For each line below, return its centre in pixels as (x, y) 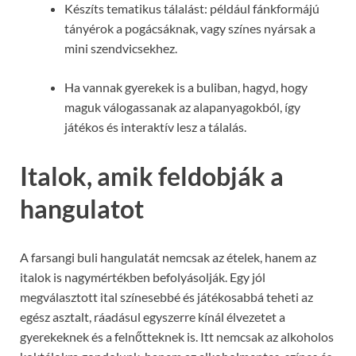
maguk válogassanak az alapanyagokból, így (182, 106)
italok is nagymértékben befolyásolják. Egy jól (143, 277)
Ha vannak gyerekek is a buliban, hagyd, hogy (186, 87)
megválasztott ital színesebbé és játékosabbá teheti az (166, 297)
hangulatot (82, 208)
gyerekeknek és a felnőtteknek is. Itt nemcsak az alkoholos (177, 337)
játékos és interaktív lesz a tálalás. (155, 126)
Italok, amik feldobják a (152, 176)
